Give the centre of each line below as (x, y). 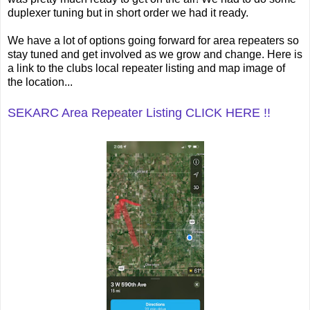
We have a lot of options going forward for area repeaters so (153, 40)
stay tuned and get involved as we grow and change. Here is (155, 54)
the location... (40, 82)
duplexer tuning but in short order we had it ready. (128, 12)
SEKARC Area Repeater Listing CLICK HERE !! (139, 112)
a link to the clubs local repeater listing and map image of (146, 68)
